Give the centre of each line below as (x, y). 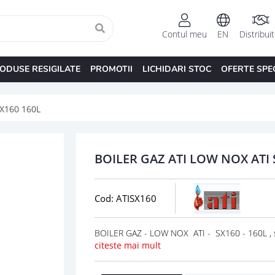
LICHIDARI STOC (176, 69)
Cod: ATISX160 (125, 198)
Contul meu (184, 34)
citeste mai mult (127, 245)
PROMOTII (111, 69)
